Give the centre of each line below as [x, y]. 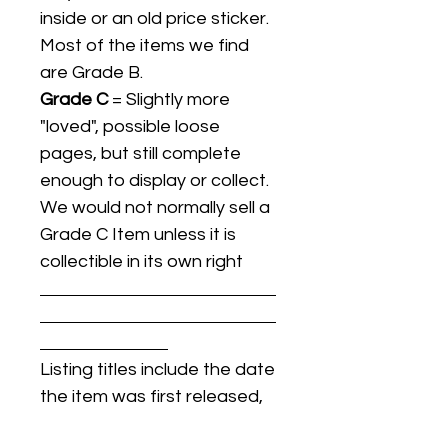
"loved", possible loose [130, 126]
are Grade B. [91, 72]
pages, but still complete [140, 153]
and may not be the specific [154, 423]
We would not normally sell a [155, 207]
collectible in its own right [141, 261]
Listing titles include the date [157, 369]
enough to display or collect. [154, 180]
